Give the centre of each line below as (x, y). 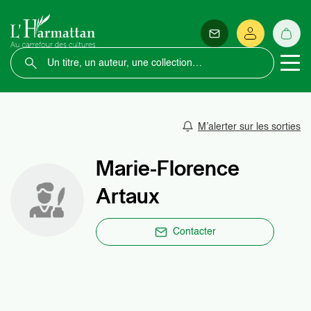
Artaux (128, 196)
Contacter (194, 232)
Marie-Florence (168, 168)
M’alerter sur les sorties (249, 127)
